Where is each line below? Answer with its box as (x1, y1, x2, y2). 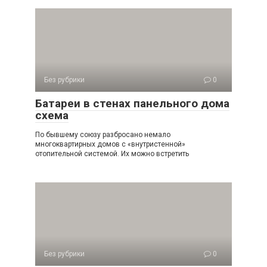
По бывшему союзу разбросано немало (35, 130, 170, 139)
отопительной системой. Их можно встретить (35, 149, 189, 158)
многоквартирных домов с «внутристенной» (35, 139, 185, 148)
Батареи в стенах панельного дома (35, 96, 229, 110)
